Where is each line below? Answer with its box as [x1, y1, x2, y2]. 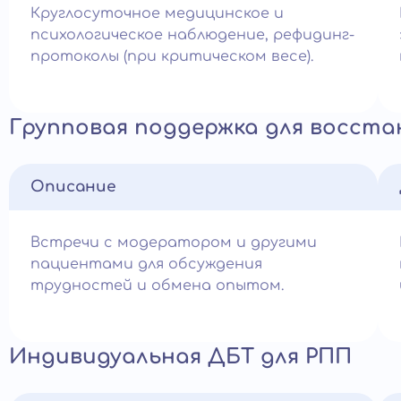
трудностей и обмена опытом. [30, 277, 284, 294]
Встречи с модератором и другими [30, 235, 317, 251]
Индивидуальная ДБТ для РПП [9, 346, 352, 368]
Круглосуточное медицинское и [30, 5, 284, 21]
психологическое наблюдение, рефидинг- [30, 27, 354, 43]
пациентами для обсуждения [30, 256, 262, 272]
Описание [30, 178, 116, 195]
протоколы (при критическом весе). [30, 48, 313, 64]
